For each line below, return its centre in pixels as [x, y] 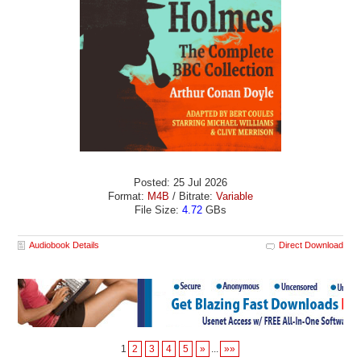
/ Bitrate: [193, 197]
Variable [234, 197]
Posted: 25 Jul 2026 [180, 183]
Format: [128, 197]
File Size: [158, 210]
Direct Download [311, 245]
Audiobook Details [64, 245]
